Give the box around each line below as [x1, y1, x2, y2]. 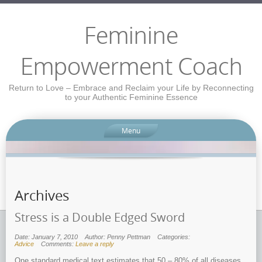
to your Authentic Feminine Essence [64, 92, 198, 102]
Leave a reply [75, 240, 114, 248]
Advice [15, 240, 34, 248]
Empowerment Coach [20, 52, 242, 83]
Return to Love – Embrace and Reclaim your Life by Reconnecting [8, 83, 254, 92]
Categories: [157, 233, 190, 241]
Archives [15, 186, 69, 205]
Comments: [41, 240, 75, 248]
